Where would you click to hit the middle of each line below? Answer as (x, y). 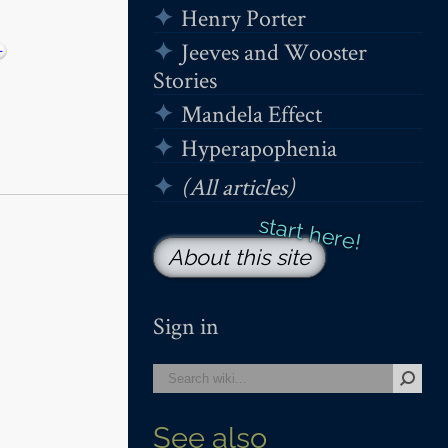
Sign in (186, 326)
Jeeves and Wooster (273, 51)
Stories (185, 79)
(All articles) (237, 186)
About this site (239, 257)
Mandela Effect (251, 113)
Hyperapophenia (258, 147)
